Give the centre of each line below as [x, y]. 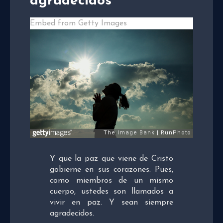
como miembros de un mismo [111, 181]
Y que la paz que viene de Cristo [111, 159]
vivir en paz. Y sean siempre [111, 203]
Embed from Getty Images [78, 23]
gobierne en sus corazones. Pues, [111, 170]
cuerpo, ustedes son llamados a [111, 192]
